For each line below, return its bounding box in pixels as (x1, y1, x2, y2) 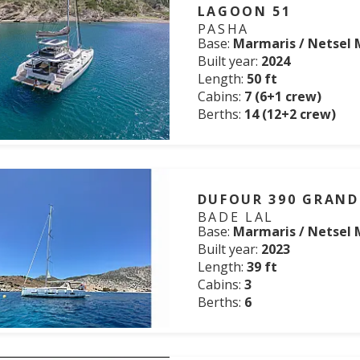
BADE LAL (197, 208, 275, 226)
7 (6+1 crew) (243, 88, 321, 105)
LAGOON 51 (197, 2, 292, 20)
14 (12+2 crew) (243, 105, 336, 123)
